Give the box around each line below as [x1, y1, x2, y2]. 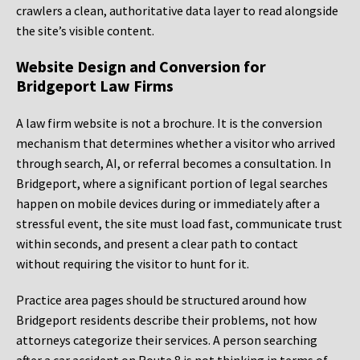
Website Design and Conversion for [16, 56, 266, 77]
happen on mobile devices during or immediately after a [16, 195, 320, 212]
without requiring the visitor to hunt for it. [16, 256, 249, 272]
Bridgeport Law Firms [16, 76, 174, 96]
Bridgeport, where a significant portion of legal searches [16, 175, 328, 192]
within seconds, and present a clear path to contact [16, 235, 298, 252]
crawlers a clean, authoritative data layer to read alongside [16, 2, 338, 19]
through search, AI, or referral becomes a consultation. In [16, 155, 331, 172]
